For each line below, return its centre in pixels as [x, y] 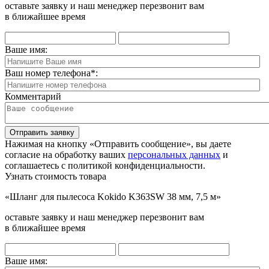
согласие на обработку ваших [66, 155]
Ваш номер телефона [48, 73]
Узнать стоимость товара [56, 177]
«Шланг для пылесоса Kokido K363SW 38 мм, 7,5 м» [113, 197]
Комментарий [33, 97]
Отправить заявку [42, 133]
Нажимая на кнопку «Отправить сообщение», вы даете [118, 144]
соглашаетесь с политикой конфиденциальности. [105, 166]
